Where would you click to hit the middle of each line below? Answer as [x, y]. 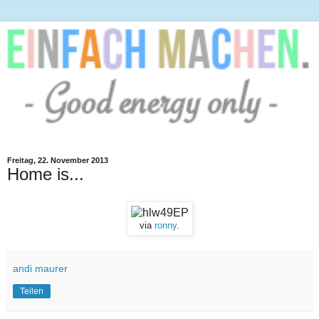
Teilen [32, 292]
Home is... [46, 174]
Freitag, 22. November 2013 [58, 161]
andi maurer [40, 269]
